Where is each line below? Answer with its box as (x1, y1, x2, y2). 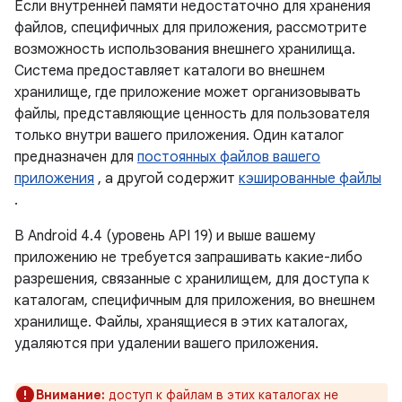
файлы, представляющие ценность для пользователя (14, 105, 370, 123)
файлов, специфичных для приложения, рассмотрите (14, 19, 367, 37)
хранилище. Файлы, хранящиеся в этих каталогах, (14, 313, 348, 331)
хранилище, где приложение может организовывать (14, 83, 361, 101)
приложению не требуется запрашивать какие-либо (14, 249, 363, 267)
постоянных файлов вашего (137, 148, 320, 166)
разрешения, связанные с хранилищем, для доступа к (14, 270, 370, 288)
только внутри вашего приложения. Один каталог (14, 127, 344, 144)
